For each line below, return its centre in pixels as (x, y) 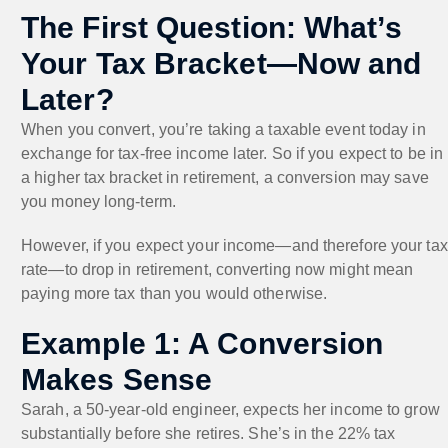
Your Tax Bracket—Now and (221, 63)
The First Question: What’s (211, 27)
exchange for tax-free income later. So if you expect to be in (232, 153)
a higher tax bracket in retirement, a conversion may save (225, 177)
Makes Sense (117, 379)
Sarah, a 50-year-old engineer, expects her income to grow (230, 409)
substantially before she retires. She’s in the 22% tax (208, 433)
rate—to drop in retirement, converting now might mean (217, 269)
